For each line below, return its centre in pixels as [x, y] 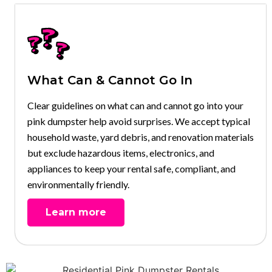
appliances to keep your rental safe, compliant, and [131, 168]
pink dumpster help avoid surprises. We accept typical [139, 121]
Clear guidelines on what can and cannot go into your [135, 105]
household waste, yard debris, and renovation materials [141, 137]
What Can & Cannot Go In [110, 80]
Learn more [76, 212]
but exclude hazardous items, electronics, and [121, 152]
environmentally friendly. [78, 184]
